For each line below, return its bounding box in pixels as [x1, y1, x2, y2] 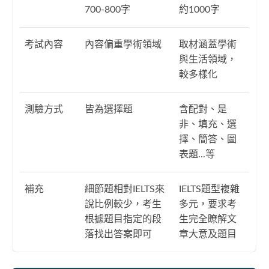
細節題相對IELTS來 [85, 184, 165, 194]
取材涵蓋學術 [179, 39, 237, 49]
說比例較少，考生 [85, 199, 162, 209]
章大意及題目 [179, 229, 237, 239]
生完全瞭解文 [179, 214, 237, 224]
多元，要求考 [179, 199, 237, 209]
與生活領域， [179, 54, 237, 64]
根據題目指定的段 [85, 214, 162, 224]
